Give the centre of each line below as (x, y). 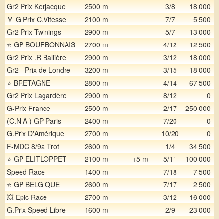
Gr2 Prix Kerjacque (36, 6)
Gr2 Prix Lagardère (37, 95)
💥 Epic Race (27, 197)
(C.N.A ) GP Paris (34, 121)
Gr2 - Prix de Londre (39, 70)
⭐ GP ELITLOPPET (37, 159)
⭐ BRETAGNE (29, 83)
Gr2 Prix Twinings (34, 32)
